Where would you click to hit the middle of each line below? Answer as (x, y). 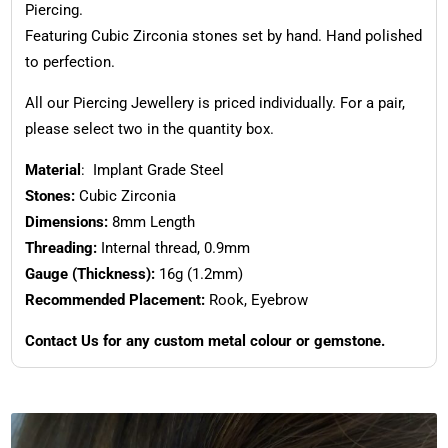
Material (52, 170)
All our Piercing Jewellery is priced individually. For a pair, (214, 103)
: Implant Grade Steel (152, 170)
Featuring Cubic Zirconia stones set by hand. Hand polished (223, 36)
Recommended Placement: (114, 300)
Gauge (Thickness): (89, 274)
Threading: (60, 248)
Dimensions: (66, 222)
